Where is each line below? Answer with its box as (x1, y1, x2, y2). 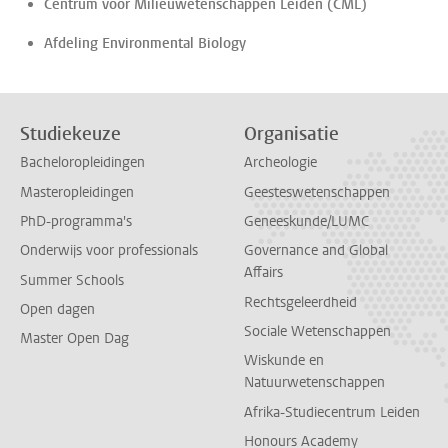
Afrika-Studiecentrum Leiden (244, 402, 420, 422)
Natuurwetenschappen (244, 373, 385, 393)
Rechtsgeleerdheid (244, 292, 357, 312)
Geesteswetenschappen (244, 182, 390, 202)
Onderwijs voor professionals (20, 241, 198, 261)
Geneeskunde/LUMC (244, 211, 369, 231)
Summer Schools (20, 270, 124, 290)
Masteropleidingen (20, 182, 134, 202)
